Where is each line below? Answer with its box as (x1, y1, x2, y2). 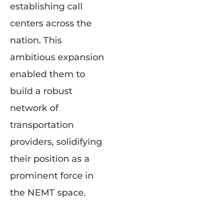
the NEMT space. (10, 187, 86, 198)
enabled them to (10, 68, 85, 80)
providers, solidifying (10, 136, 102, 147)
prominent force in (10, 170, 94, 181)
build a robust (10, 85, 72, 97)
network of (10, 102, 58, 113)
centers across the (10, 17, 92, 29)
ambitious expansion (10, 51, 104, 63)
